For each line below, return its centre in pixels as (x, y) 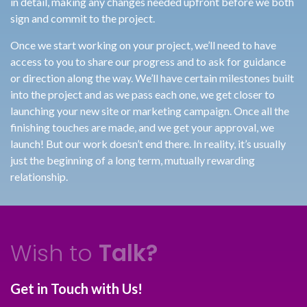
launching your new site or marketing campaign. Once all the (150, 111)
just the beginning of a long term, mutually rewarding (133, 160)
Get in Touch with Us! (76, 288)
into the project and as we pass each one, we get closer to (143, 94)
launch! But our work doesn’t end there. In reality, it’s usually (148, 144)
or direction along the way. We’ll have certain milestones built (152, 78)
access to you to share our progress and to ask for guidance (148, 61)
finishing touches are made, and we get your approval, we (142, 127)
